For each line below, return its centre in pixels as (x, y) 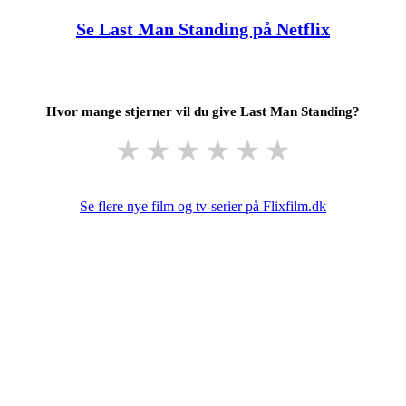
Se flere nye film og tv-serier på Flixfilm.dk (203, 206)
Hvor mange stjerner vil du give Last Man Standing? (203, 111)
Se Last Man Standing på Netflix (203, 29)
